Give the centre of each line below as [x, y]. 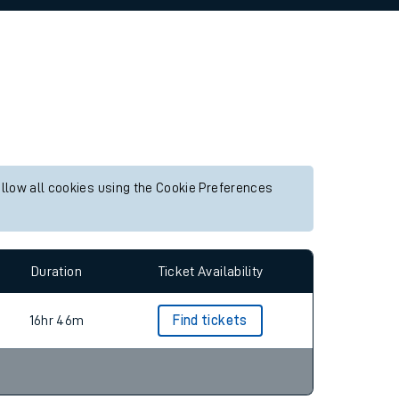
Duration [57, 271]
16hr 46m [57, 321]
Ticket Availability [210, 271]
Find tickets [210, 321]
